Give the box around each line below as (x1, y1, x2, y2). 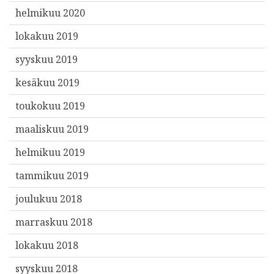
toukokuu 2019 (15, 99, 85, 113)
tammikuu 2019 (15, 169, 89, 183)
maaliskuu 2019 (15, 122, 89, 136)
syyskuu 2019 (15, 53, 78, 67)
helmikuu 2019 (15, 146, 85, 160)
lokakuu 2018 (15, 239, 78, 253)
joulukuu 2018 (15, 192, 82, 206)
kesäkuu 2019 (15, 76, 80, 90)
